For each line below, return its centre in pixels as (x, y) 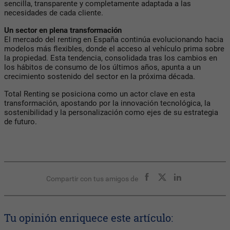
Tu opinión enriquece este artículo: (89, 217)
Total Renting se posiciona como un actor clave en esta (100, 94)
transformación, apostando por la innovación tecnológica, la (107, 103)
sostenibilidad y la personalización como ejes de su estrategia (111, 112)
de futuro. (21, 121)
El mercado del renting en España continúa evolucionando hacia (114, 39)
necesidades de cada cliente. (54, 13)
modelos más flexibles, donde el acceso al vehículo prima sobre (114, 49)
